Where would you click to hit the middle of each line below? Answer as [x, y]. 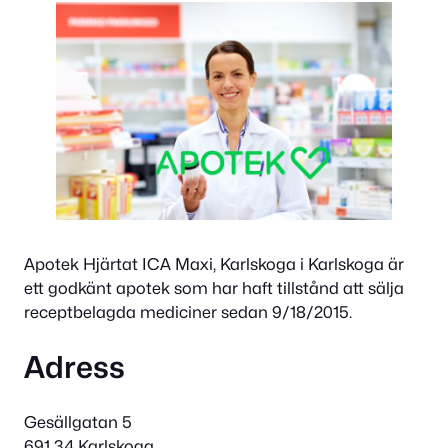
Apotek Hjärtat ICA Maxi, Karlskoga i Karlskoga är [214, 263]
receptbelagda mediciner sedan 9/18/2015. [188, 311]
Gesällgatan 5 [78, 421]
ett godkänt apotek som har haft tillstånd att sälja [214, 287]
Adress [74, 366]
